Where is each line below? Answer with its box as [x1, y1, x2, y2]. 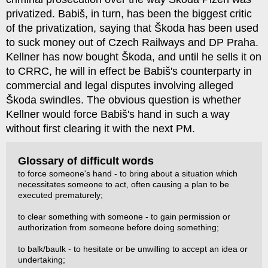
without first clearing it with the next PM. [6, 123, 195, 135]
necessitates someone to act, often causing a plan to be [18, 179, 229, 189]
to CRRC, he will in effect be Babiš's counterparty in [6, 65, 252, 77]
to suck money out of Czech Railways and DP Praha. [6, 36, 258, 48]
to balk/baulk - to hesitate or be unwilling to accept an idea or [18, 244, 248, 254]
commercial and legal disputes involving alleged [6, 80, 233, 92]
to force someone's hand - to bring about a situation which [18, 169, 237, 178]
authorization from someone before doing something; [18, 223, 219, 232]
